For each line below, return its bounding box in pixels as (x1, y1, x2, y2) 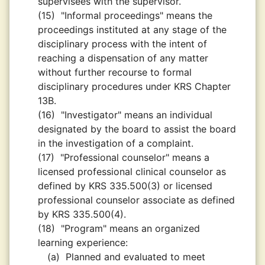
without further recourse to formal (38, 66, 192, 78)
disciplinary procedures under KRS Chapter (38, 80, 231, 92)
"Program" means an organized (61, 222, 200, 234)
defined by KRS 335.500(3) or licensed (38, 180, 212, 192)
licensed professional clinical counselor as (38, 166, 226, 177)
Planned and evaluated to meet (66, 251, 205, 263)
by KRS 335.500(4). (38, 208, 126, 220)
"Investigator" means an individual (61, 109, 212, 121)
